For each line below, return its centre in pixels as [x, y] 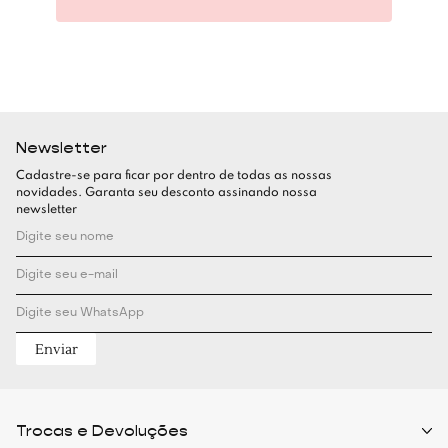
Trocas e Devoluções [102, 431]
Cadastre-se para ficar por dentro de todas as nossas [174, 176]
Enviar [56, 349]
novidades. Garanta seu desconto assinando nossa [166, 193]
